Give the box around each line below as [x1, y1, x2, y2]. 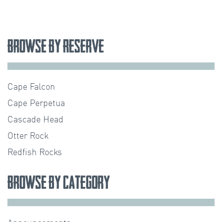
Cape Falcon [7, 83, 55, 92]
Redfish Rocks [7, 148, 62, 158]
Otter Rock [7, 132, 49, 141]
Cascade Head [7, 115, 63, 125]
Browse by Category [7, 171, 110, 194]
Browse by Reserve [7, 35, 104, 57]
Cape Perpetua [7, 99, 65, 109]
